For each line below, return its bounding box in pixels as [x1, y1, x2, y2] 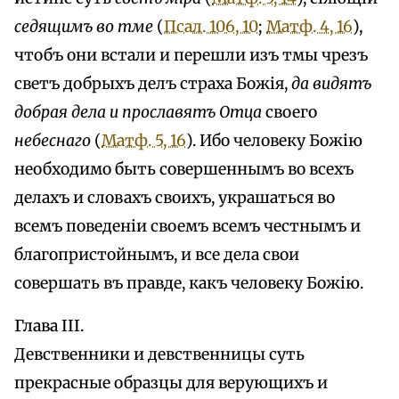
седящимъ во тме [14, 16, 153, 37]
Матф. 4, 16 [266, 16, 353, 37]
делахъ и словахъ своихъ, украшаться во [14, 187, 335, 208]
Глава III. [14, 315, 85, 336]
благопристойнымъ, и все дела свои [14, 244, 299, 265]
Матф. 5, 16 [102, 130, 186, 151]
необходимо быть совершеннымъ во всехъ [14, 159, 354, 179]
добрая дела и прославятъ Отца [14, 102, 262, 122]
